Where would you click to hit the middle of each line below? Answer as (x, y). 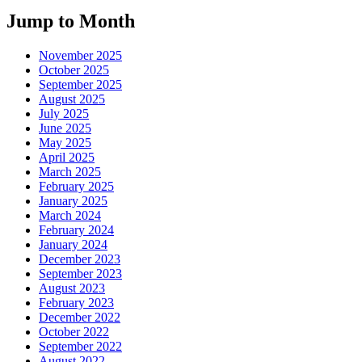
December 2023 (80, 259)
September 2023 (80, 273)
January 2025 (73, 200)
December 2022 (80, 317)
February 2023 (76, 302)
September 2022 (80, 346)
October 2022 (74, 331)
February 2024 (76, 229)
